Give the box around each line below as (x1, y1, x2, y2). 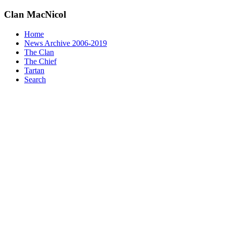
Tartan (24, 66, 44, 75)
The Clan (24, 47, 54, 56)
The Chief (24, 56, 56, 66)
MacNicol (24, 9, 66, 20)
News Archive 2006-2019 (24, 38, 107, 47)
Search (24, 75, 46, 84)
